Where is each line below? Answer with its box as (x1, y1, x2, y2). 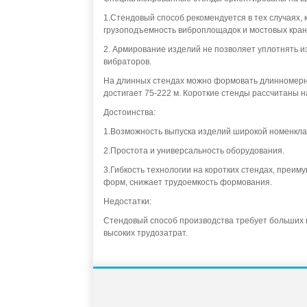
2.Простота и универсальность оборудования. (103, 146, 284, 156)
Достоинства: (103, 108, 156, 117)
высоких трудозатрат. (103, 228, 190, 238)
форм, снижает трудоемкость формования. (103, 177, 272, 187)
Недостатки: (103, 197, 151, 206)
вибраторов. (103, 57, 151, 66)
